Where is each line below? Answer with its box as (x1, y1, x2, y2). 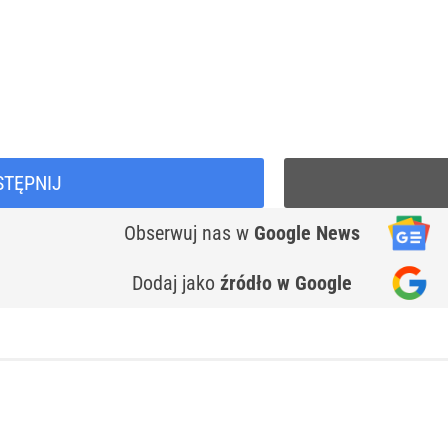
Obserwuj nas (124, 221, 236, 245)
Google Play (20, 12, 113, 33)
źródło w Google (220, 271, 352, 295)
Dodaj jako (132, 271, 220, 295)
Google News (254, 221, 360, 245)
